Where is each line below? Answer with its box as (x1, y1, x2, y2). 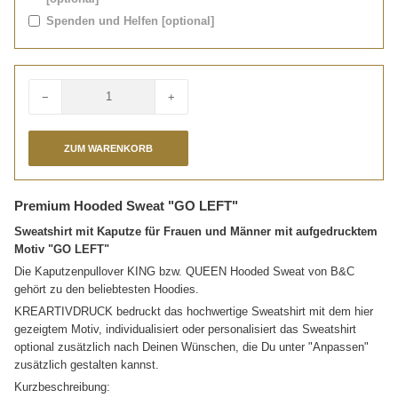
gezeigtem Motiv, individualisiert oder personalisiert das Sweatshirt (14, 322, 356, 336)
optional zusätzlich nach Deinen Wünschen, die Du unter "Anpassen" (14, 339, 369, 354)
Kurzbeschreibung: (14, 379, 110, 394)
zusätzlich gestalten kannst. (14, 357, 159, 371)
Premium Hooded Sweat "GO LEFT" (14, 197, 238, 213)
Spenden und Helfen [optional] (46, 13, 214, 28)
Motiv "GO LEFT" (14, 242, 109, 256)
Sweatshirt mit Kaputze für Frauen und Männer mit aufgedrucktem (14, 224, 378, 238)
